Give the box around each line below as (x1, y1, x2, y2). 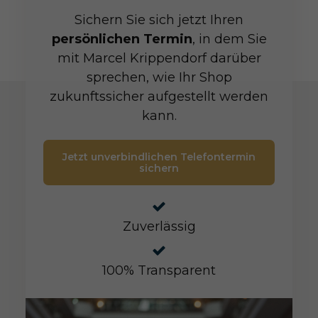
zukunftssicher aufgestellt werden (50, 88, 268, 104)
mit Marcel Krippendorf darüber (57, 50, 261, 66)
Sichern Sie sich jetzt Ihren (75, 11, 243, 28)
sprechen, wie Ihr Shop (86, 69, 232, 85)
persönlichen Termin (51, 31, 192, 47)
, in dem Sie (192, 31, 267, 47)
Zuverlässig (122, 218, 196, 234)
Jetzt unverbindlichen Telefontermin (62, 150, 256, 163)
